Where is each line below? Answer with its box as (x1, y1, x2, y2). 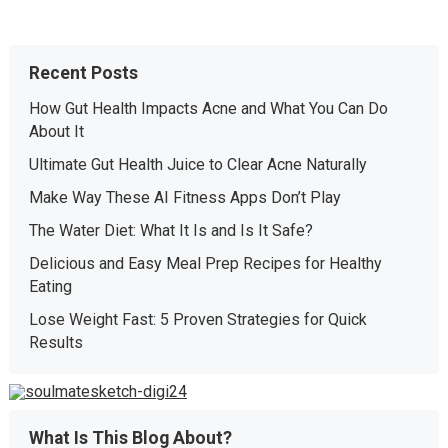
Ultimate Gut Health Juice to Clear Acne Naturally (28, 155, 367, 174)
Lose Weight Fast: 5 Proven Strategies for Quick (28, 310, 367, 329)
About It (28, 122, 84, 141)
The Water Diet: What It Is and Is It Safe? (28, 221, 313, 240)
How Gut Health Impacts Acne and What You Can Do (28, 99, 388, 118)
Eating (28, 277, 72, 296)
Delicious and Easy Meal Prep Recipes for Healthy (28, 254, 382, 273)
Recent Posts (28, 63, 138, 83)
